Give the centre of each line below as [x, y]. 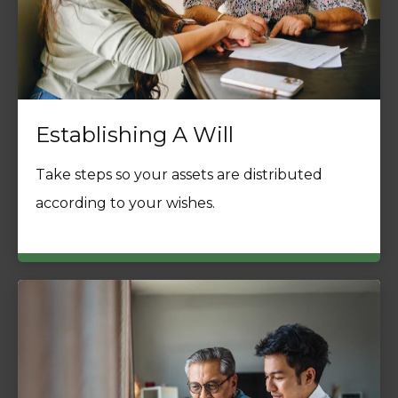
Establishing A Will [135, 134]
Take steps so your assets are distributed [179, 174]
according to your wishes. [125, 203]
